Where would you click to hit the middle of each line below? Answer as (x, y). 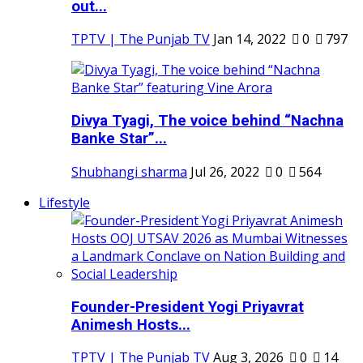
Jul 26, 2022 (225, 171)
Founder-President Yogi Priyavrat (188, 307)
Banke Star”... (119, 139)
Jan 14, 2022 (250, 39)
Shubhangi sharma (129, 171)
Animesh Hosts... (131, 325)
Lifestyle (64, 202)
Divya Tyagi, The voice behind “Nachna (207, 121)
